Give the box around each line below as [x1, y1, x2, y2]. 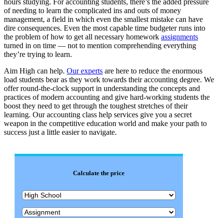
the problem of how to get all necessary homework [4, 32, 161, 41]
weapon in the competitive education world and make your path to [4, 119, 207, 127]
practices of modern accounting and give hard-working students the [4, 92, 210, 101]
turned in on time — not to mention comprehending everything [4, 41, 196, 50]
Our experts [67, 66, 103, 75]
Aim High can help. [4, 66, 67, 75]
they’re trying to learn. [4, 50, 72, 58]
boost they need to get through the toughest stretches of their [4, 101, 188, 110]
